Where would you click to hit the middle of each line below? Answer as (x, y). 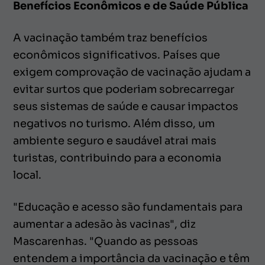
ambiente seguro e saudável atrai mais (115, 140)
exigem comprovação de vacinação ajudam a (132, 72)
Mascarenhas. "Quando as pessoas (106, 241)
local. (28, 175)
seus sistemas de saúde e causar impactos (126, 106)
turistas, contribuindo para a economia (117, 158)
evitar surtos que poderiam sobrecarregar (124, 89)
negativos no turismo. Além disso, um (114, 123)
